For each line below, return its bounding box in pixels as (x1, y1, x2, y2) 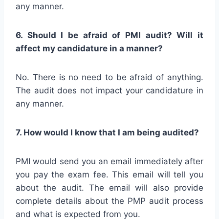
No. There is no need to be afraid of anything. (16, 72, 203, 82)
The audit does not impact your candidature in (16, 85, 203, 95)
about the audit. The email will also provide (16, 182, 203, 193)
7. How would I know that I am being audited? (16, 127, 199, 137)
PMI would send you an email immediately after (16, 156, 203, 166)
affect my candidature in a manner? (16, 43, 163, 53)
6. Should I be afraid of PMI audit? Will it (16, 30, 203, 40)
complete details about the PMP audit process (16, 196, 203, 206)
